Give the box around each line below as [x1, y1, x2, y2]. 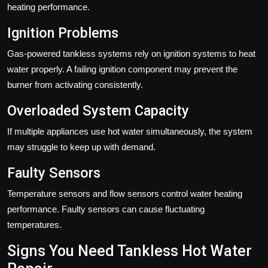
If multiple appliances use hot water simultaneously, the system [7, 126, 252, 136]
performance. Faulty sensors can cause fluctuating [7, 203, 205, 214]
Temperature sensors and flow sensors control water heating [7, 188, 242, 199]
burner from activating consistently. [7, 79, 143, 90]
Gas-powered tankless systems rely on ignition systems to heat [7, 48, 255, 59]
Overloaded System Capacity [7, 102, 189, 119]
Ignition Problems [7, 24, 118, 41]
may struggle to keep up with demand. [7, 141, 156, 152]
